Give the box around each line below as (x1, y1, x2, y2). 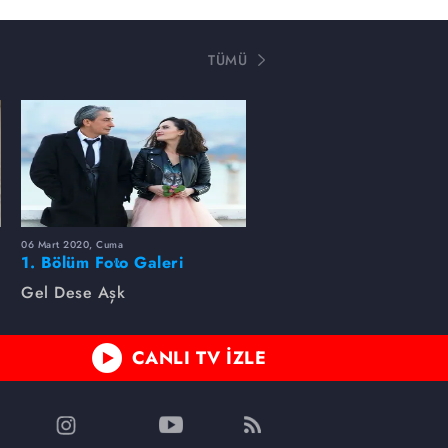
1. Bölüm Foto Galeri (21, 250, 183, 274)
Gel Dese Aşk (21, 280, 125, 304)
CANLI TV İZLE (131, 344, 266, 371)
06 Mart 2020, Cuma (21, 236, 123, 252)
